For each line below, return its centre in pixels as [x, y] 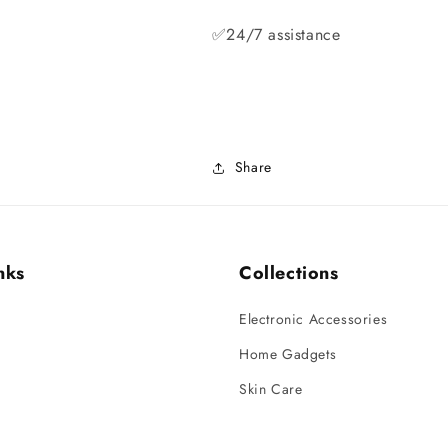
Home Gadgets [288, 354]
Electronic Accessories [313, 319]
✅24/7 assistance [276, 34]
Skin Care [271, 389]
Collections [289, 273]
